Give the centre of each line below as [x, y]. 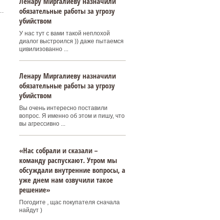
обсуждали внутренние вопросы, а [72, 170]
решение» [34, 190]
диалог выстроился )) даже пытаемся [71, 41]
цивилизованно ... [43, 49]
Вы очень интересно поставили [63, 108]
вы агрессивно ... [42, 124]
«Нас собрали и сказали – [58, 150]
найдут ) [30, 210]
